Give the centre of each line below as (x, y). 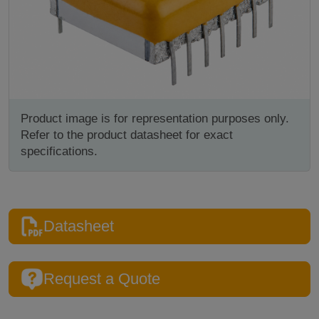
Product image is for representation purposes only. (155, 119)
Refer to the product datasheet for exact (127, 135)
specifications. (59, 152)
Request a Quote (102, 279)
